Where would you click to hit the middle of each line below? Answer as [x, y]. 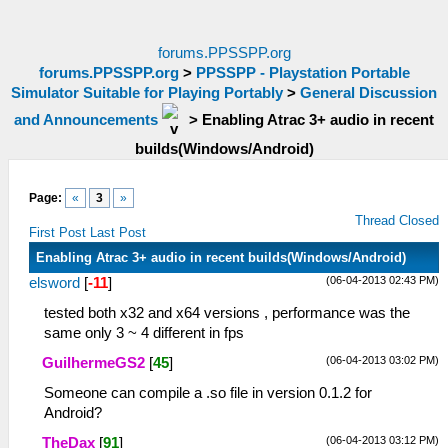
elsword [54, 283]
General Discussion [368, 93]
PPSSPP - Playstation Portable [302, 73]
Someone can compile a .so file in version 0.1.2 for [208, 393]
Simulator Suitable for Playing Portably [147, 93]
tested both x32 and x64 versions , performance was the [227, 313]
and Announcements [86, 119]
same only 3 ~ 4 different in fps [144, 333]
